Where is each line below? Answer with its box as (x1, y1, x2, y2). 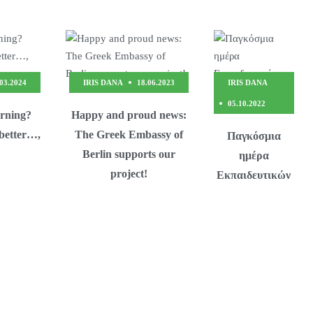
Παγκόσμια (226, 130, 281, 143)
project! (110, 168, 148, 180)
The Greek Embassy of (75, 129, 184, 141)
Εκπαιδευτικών (217, 169, 291, 182)
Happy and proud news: (71, 109, 187, 122)
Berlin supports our (82, 148, 176, 161)
